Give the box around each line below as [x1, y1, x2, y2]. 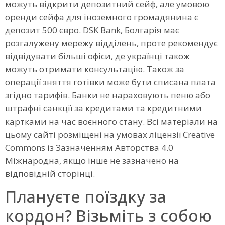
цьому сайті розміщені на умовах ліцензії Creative [5, 128, 215, 140]
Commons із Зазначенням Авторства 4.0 [5, 141, 173, 153]
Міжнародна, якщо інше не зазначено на [5, 154, 179, 166]
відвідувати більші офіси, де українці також [5, 50, 190, 62]
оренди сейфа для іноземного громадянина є [5, 11, 198, 23]
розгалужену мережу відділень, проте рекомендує [5, 37, 218, 49]
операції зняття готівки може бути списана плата [5, 76, 216, 88]
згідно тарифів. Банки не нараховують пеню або [5, 89, 210, 101]
